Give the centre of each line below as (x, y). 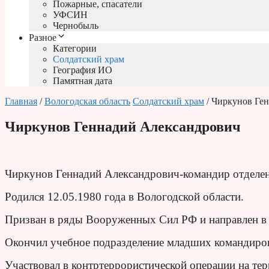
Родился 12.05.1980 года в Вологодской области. (124, 197)
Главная (21, 101)
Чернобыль (76, 26)
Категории (75, 49)
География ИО (83, 70)
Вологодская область (87, 101)
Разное (43, 38)
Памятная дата (83, 81)
